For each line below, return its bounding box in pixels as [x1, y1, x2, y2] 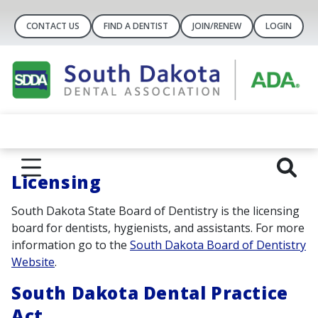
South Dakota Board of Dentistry [130, 237, 306, 253]
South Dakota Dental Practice [11, 281, 288, 305]
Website [11, 254, 55, 270]
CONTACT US [26, 20, 79, 32]
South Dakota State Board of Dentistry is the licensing [11, 203, 300, 219]
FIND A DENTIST [104, 20, 168, 32]
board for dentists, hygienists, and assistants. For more [11, 220, 305, 236]
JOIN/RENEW [192, 20, 241, 32]
